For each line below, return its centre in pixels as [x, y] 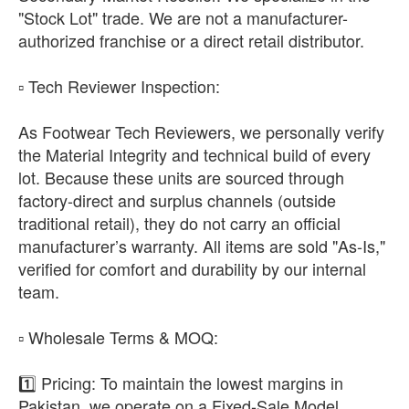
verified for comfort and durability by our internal [192, 268]
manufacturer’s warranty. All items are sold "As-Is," [202, 246]
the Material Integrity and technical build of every [194, 154]
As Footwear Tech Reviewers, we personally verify [201, 131]
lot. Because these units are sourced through [181, 177]
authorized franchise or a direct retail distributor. [191, 40]
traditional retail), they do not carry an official [179, 223]
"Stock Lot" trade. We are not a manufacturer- [183, 17]
